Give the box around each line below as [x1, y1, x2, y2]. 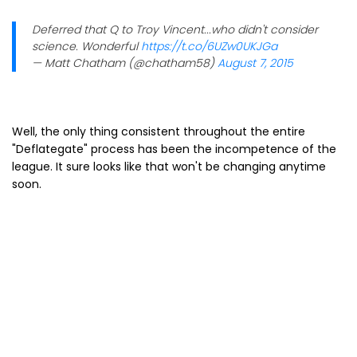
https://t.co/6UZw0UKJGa [141, 37, 277, 54]
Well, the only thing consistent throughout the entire [12, 123, 305, 139]
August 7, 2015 [218, 54, 293, 71]
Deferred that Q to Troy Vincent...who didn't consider [32, 21, 318, 37]
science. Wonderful [32, 37, 141, 54]
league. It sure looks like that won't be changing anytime [12, 158, 326, 175]
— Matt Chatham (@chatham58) [32, 54, 218, 71]
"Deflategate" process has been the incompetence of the [12, 140, 336, 157]
